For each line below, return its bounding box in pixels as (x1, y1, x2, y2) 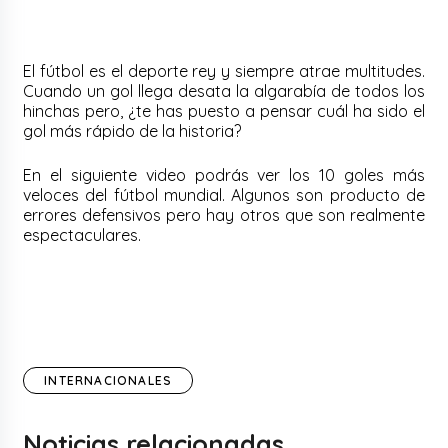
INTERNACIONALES (44, 372, 173, 388)
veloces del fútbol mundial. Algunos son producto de (23, 184, 425, 205)
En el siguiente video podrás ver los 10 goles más (23, 164, 425, 185)
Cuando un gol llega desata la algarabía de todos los (23, 80, 425, 101)
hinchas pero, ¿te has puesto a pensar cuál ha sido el (23, 100, 425, 121)
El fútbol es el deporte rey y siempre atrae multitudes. (23, 60, 425, 81)
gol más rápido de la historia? (23, 120, 242, 141)
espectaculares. (23, 224, 142, 245)
